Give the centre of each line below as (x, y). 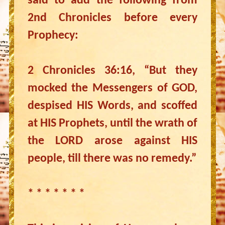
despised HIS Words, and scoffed (113, 106)
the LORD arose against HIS (113, 141)
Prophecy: (53, 36)
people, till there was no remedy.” (112, 159)
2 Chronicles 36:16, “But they (113, 71)
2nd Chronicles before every (113, 18)
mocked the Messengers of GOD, (113, 88)
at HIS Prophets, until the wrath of (113, 124)
